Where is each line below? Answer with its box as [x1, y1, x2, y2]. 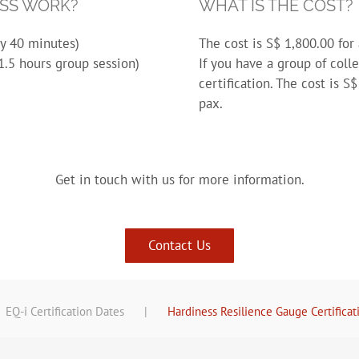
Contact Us [148, 236, 211, 255]
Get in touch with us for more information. [54, 171, 305, 189]
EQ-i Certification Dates [5, 304, 124, 320]
